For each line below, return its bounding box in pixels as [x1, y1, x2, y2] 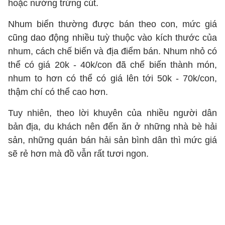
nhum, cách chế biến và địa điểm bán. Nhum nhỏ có [8, 46, 217, 56]
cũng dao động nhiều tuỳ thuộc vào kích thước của [8, 33, 217, 43]
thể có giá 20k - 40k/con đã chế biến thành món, [8, 60, 217, 70]
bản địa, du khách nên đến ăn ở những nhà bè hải [8, 122, 217, 132]
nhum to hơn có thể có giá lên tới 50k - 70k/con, [8, 73, 217, 83]
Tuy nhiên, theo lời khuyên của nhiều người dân [8, 108, 217, 118]
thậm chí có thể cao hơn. [8, 87, 108, 97]
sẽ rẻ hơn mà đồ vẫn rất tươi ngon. [8, 149, 149, 159]
